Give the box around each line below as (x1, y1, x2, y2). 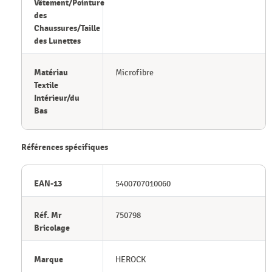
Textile (34, 80, 58, 91)
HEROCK (115, 254, 146, 265)
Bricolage (34, 223, 70, 234)
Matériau (34, 67, 68, 78)
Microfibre (115, 67, 154, 78)
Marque (34, 254, 63, 265)
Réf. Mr (34, 210, 62, 221)
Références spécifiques (21, 142, 108, 153)
